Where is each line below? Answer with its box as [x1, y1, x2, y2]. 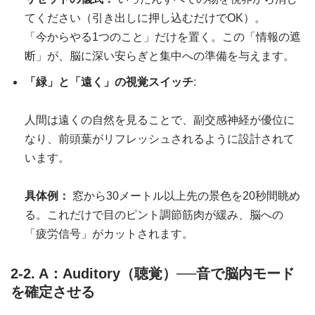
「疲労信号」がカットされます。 [25, 228, 193, 240]
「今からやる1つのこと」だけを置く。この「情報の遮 [25, 31, 301, 44]
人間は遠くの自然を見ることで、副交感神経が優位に [25, 114, 295, 127]
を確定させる [11, 284, 95, 300]
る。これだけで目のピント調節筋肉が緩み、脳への [25, 209, 283, 221]
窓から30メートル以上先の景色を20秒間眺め [70, 190, 300, 202]
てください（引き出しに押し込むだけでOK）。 [25, 12, 266, 25]
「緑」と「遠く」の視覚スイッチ [25, 76, 193, 89]
